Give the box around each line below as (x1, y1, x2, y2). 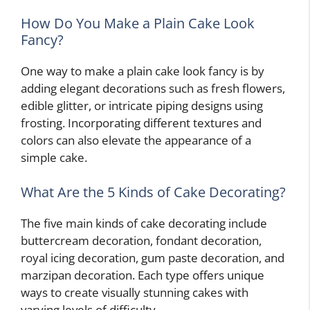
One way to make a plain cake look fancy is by (21, 63, 264, 80)
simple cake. (21, 149, 87, 166)
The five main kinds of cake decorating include (21, 215, 267, 231)
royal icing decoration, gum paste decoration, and (21, 249, 284, 266)
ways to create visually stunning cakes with (21, 284, 248, 300)
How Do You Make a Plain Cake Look (21, 14, 255, 33)
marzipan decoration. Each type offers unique (21, 266, 264, 283)
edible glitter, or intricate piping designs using (21, 98, 263, 114)
